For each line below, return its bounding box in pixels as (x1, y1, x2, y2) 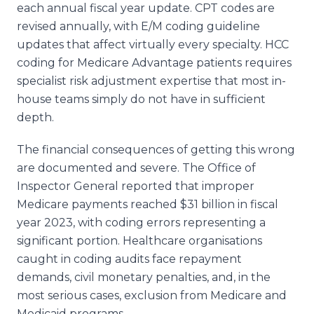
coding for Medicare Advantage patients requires (17, 55, 292, 69)
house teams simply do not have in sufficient (17, 92, 266, 106)
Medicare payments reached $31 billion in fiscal (17, 197, 278, 211)
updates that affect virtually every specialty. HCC (17, 37, 289, 51)
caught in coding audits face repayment (17, 252, 242, 266)
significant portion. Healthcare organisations (17, 233, 262, 247)
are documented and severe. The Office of (17, 161, 256, 175)
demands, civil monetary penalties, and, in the (17, 270, 271, 284)
